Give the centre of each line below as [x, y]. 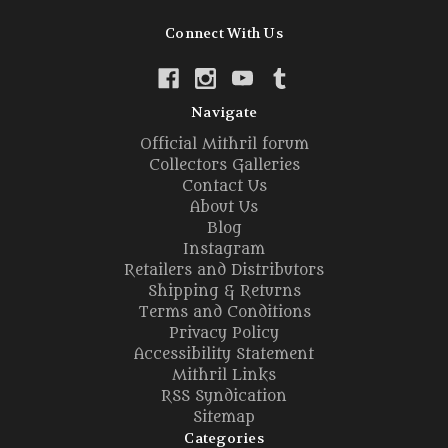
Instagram [224, 250]
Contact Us [224, 187]
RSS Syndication [224, 397]
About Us [224, 208]
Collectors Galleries [224, 166]
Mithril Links [224, 376]
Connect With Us [224, 33]
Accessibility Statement [224, 355]
